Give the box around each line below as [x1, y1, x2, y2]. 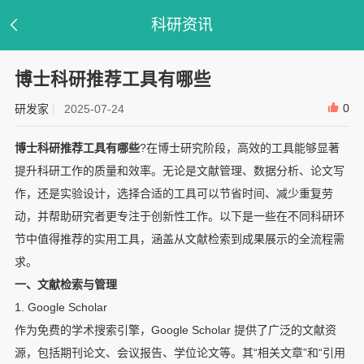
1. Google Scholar [14, 300, 107, 314]
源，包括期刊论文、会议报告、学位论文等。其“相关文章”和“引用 [14, 345, 345, 359]
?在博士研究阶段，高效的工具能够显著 [139, 141, 340, 154]
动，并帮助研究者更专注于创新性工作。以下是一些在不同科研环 [14, 209, 344, 223]
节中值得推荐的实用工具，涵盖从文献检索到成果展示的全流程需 [14, 232, 344, 245]
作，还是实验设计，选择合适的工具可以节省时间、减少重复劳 [14, 186, 333, 200]
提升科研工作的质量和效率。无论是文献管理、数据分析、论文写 [14, 163, 344, 177]
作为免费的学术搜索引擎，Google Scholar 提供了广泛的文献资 [14, 323, 336, 336]
